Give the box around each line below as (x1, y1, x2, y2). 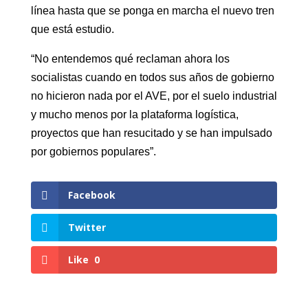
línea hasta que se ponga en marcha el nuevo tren (30, 5, 274, 16)
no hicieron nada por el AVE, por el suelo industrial (30, 90, 277, 102)
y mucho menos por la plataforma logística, (30, 109, 239, 120)
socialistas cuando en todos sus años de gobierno (30, 71, 274, 83)
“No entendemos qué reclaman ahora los (30, 53, 230, 65)
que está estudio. (30, 23, 114, 35)
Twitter (67, 221, 106, 234)
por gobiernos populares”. (30, 146, 156, 157)
